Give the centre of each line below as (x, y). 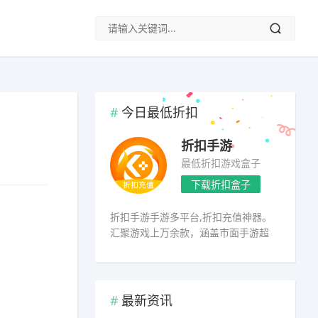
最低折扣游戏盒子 (221, 163)
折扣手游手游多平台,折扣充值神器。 (191, 217)
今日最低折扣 (160, 112)
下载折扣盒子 (221, 184)
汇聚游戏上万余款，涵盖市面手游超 (190, 232)
